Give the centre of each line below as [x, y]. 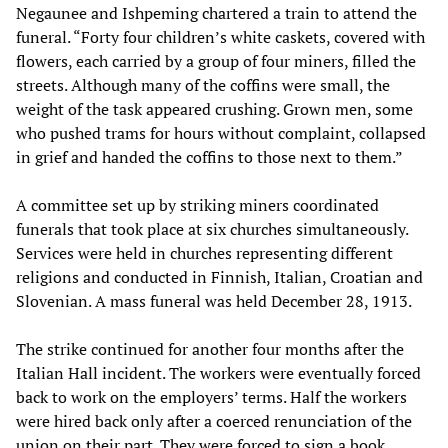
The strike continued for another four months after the [210, 348]
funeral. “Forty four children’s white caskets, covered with [220, 36]
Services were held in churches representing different [204, 252]
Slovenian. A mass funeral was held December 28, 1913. [214, 300]
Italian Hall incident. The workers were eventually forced [218, 372]
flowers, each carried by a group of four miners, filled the [216, 60]
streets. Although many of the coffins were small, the [203, 84]
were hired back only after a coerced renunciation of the [214, 420]
